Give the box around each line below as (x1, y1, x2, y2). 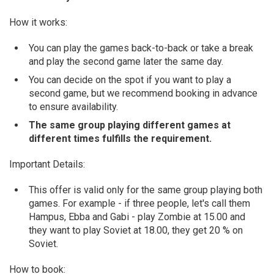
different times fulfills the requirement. (29, 132, 212, 144)
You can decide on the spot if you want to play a (29, 73, 231, 86)
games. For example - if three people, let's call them (29, 197, 250, 209)
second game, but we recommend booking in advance (29, 87, 257, 99)
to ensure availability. (29, 100, 118, 113)
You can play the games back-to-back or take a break (29, 42, 253, 54)
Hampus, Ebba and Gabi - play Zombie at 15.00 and (29, 210, 245, 223)
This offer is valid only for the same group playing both (29, 183, 262, 196)
